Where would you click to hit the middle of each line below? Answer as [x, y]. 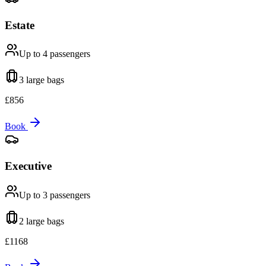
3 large [32, 80]
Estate [20, 25]
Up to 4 [33, 54]
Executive [28, 166]
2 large [32, 221]
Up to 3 [33, 195]
